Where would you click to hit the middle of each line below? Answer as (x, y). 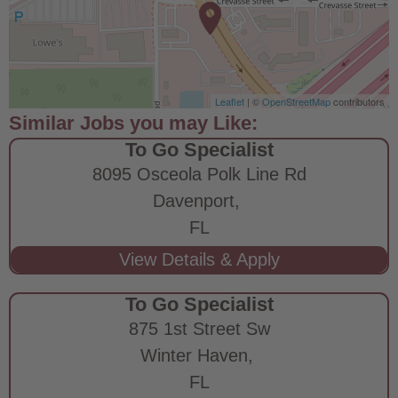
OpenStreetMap (296, 101)
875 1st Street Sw (199, 328)
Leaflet (230, 101)
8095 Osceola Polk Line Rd (199, 174)
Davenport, (199, 200)
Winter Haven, (199, 355)
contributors (358, 101)
